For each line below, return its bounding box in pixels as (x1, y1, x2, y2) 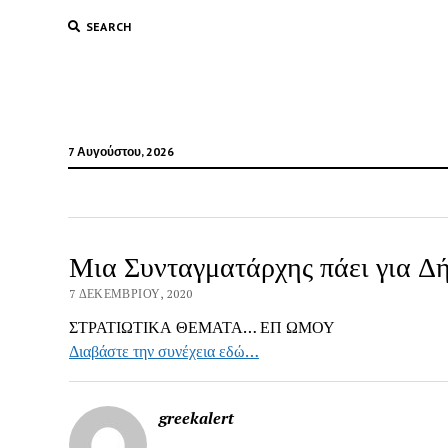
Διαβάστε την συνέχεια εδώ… (68, 340, 259, 362)
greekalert (158, 407, 234, 429)
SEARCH (85, 19, 132, 34)
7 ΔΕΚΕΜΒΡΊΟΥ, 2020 (68, 286, 193, 301)
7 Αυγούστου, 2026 (67, 144, 174, 159)
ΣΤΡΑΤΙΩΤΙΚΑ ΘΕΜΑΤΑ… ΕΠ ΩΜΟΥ (68, 316, 335, 338)
